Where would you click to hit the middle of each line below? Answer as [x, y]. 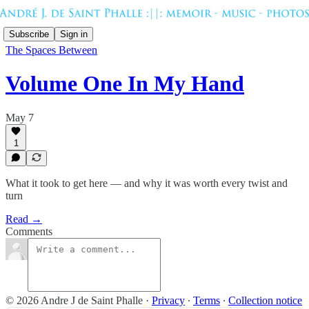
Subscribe [29, 34]
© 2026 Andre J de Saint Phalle [74, 300]
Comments [29, 231]
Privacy [168, 300]
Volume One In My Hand [125, 84]
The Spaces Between [51, 50]
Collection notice [265, 300]
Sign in [74, 34]
